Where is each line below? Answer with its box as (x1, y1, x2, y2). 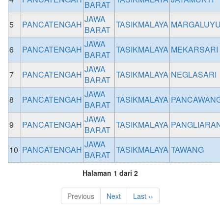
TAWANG (171, 144, 204, 155)
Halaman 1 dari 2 (82, 168, 138, 178)
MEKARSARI (171, 44, 218, 55)
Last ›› (133, 191, 153, 201)
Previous (67, 191, 94, 201)
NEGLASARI (171, 69, 217, 80)
